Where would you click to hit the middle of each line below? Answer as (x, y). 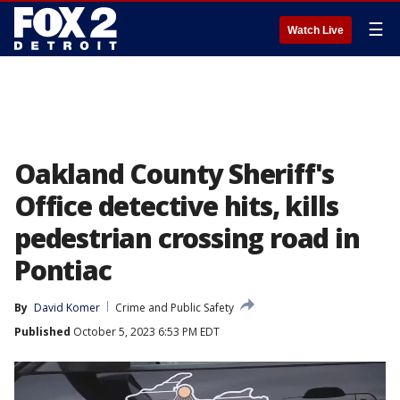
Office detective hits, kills (176, 206)
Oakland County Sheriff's (175, 174)
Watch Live (316, 30)
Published (42, 332)
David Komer (67, 308)
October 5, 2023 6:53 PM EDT (145, 332)
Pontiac (63, 270)
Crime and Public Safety (175, 308)
